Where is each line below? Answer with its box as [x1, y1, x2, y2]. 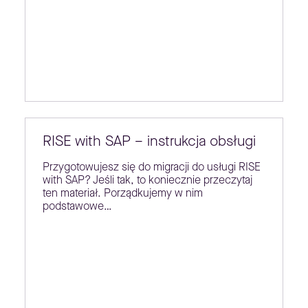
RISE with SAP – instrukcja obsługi [42, 131, 256, 151]
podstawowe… [42, 199, 112, 214]
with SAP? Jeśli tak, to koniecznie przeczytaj [42, 173, 252, 188]
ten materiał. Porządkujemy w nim [42, 186, 203, 201]
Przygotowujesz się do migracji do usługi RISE [42, 159, 261, 175]
